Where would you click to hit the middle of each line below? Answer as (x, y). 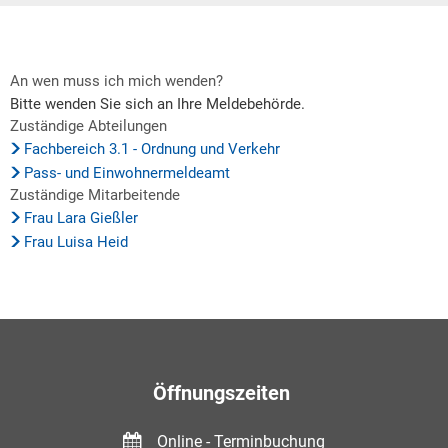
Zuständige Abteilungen (88, 126)
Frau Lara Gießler (81, 218)
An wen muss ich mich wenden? (116, 81)
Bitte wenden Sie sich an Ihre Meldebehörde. (157, 104)
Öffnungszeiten (224, 393)
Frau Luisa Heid (76, 242)
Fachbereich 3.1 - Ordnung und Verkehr (152, 149)
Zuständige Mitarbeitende (95, 195)
